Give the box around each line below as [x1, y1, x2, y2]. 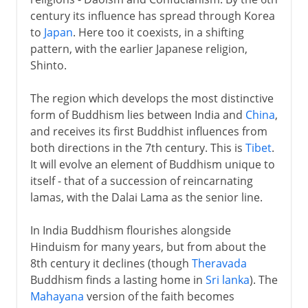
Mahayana [30, 288, 84, 304]
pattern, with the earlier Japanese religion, [30, 41, 247, 56]
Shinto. [30, 57, 67, 73]
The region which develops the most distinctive [30, 90, 274, 106]
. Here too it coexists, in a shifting [72, 24, 244, 40]
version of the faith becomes [83, 288, 234, 304]
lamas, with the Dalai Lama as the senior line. [30, 189, 263, 205]
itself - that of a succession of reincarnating [30, 173, 253, 188]
